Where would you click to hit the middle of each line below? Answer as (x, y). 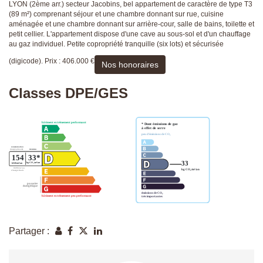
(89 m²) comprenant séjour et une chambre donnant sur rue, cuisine (116, 14)
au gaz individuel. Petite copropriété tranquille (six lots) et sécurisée (116, 44)
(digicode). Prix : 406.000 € (52, 61)
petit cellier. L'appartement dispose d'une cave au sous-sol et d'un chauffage (130, 34)
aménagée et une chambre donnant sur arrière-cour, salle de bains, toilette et (131, 24)
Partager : (29, 231)
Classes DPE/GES (68, 93)
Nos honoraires (130, 65)
